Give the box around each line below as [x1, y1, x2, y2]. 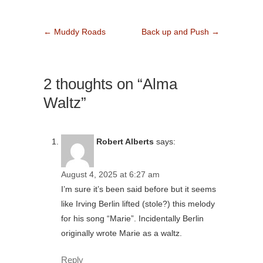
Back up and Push [141, 27, 211, 37]
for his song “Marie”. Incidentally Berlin [61, 213, 204, 223]
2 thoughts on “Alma [43, 75, 177, 93]
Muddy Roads [52, 27, 106, 37]
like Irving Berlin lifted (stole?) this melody [61, 198, 215, 208]
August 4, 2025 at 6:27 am [61, 169, 160, 179]
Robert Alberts [96, 136, 154, 146]
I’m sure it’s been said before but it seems [61, 184, 216, 194]
